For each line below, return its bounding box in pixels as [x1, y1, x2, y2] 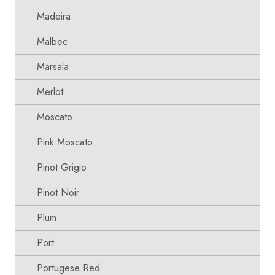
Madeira [37, 9, 71, 23]
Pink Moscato [37, 135, 93, 149]
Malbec [37, 34, 68, 48]
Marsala [37, 60, 69, 74]
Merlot [37, 85, 63, 99]
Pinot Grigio [37, 160, 87, 174]
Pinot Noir [37, 185, 79, 199]
